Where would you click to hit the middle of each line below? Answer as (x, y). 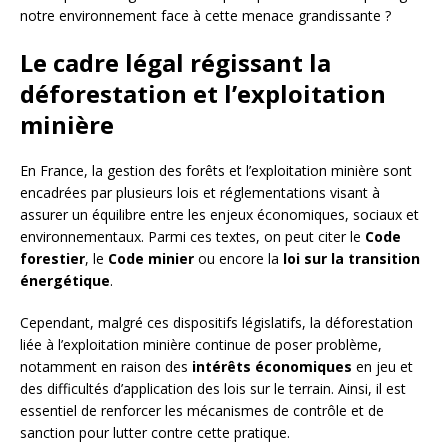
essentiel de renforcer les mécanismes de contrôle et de (202, 411)
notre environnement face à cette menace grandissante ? (205, 16)
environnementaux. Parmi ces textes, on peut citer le (192, 237)
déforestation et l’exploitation (203, 94)
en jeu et (382, 367)
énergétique (65, 281)
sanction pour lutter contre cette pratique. (155, 433)
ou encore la (238, 259)
